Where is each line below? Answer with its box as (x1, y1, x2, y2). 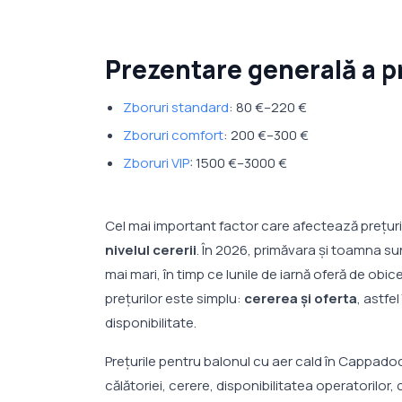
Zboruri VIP (123, 153, 189, 173)
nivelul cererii (105, 240, 197, 260)
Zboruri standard (123, 98, 229, 118)
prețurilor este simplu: (105, 289, 244, 309)
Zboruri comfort (123, 126, 223, 145)
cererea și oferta (244, 289, 357, 309)
